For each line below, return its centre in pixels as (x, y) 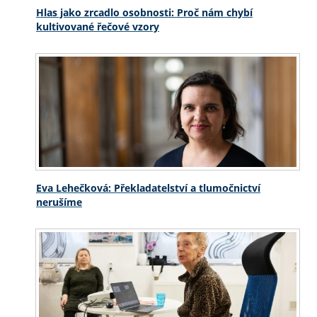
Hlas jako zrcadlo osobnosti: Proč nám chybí (144, 12)
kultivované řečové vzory (98, 26)
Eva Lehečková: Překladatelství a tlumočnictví (148, 188)
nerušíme (59, 202)
